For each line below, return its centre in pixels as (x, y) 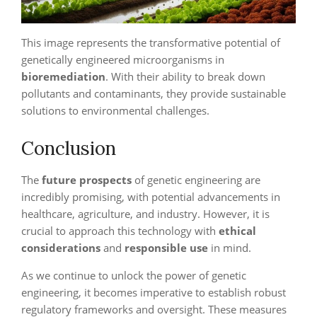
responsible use (166, 248)
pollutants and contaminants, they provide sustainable (154, 93)
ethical (237, 231)
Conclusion (69, 148)
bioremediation (63, 76)
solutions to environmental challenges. (115, 110)
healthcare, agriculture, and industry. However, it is (145, 214)
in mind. (230, 248)
